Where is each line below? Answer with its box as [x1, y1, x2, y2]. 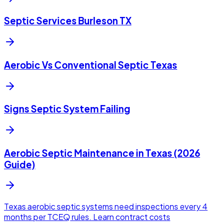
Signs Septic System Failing [4, 103, 130, 115]
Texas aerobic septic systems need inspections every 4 [4, 201, 208, 212]
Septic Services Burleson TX [4, 15, 131, 27]
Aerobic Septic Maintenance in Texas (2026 [4, 147, 200, 159]
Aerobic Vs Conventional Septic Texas [4, 59, 177, 71]
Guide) [4, 158, 35, 170]
